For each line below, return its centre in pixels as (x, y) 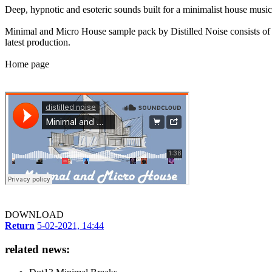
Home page (27, 64)
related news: (37, 249)
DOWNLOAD (34, 214)
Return (20, 225)
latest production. (38, 42)
